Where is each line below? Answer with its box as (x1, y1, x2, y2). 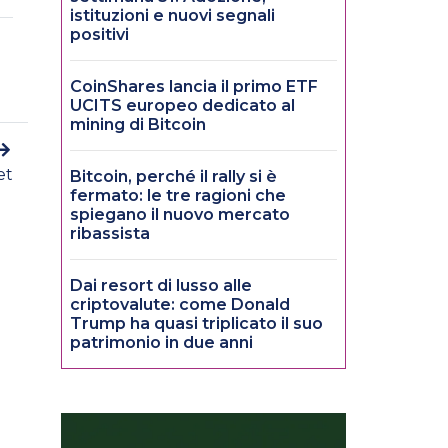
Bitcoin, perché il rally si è (70, 167, 277, 187)
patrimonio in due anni (70, 333, 253, 353)
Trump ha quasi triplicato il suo (70, 314, 323, 334)
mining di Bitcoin (70, 115, 206, 135)
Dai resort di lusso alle (70, 276, 252, 296)
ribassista (70, 224, 150, 244)
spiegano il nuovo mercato (70, 205, 290, 225)
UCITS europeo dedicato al (70, 96, 295, 116)
